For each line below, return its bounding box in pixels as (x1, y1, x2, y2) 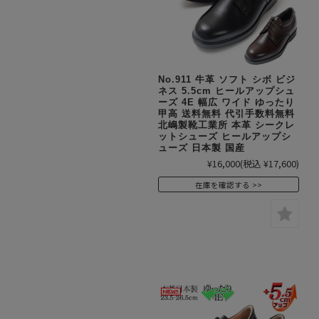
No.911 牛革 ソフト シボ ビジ (158, 73, 296, 85)
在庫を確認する (195, 179, 250, 190)
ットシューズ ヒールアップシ (158, 130, 291, 142)
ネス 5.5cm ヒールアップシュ (158, 85, 295, 96)
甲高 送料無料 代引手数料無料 (158, 108, 295, 119)
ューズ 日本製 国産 (158, 142, 245, 153)
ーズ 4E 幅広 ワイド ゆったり (158, 96, 295, 108)
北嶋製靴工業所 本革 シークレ (158, 119, 295, 130)
